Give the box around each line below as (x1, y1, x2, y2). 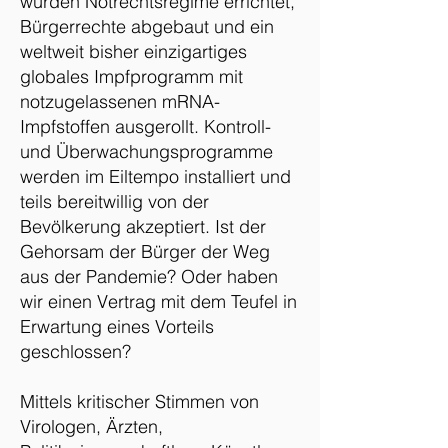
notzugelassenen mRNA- (20, 90, 220, 113)
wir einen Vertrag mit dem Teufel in (20, 290, 297, 313)
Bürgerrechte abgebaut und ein (20, 15, 274, 38)
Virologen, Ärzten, (20, 415, 163, 438)
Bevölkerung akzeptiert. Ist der (20, 215, 266, 238)
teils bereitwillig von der (20, 190, 209, 213)
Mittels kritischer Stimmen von (20, 390, 259, 413)
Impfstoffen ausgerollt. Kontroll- (20, 115, 271, 138)
